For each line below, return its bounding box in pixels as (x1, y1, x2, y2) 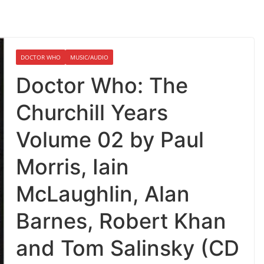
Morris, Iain (16, 154, 130, 180)
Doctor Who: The (16, 72, 189, 99)
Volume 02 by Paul (16, 127, 204, 153)
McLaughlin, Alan (16, 181, 190, 207)
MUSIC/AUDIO (70, 53, 109, 62)
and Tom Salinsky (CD (16, 235, 240, 262)
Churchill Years (16, 100, 169, 126)
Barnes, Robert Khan (16, 208, 227, 235)
